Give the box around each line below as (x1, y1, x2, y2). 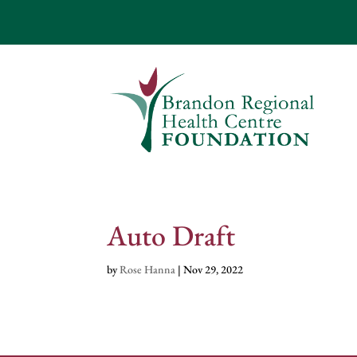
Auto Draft (107, 216, 236, 254)
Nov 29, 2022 (183, 261, 244, 277)
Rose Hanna (120, 261, 176, 277)
